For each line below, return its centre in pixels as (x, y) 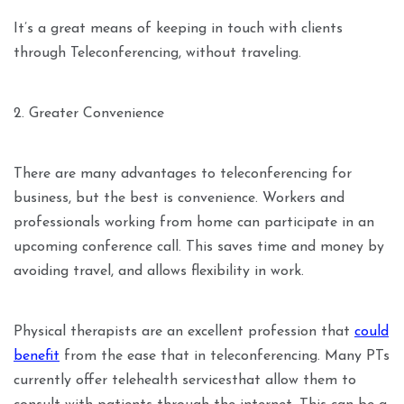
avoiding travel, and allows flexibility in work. (159, 272)
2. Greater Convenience (89, 114)
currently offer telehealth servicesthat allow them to (185, 381)
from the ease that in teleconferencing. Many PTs (225, 357)
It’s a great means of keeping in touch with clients (178, 29)
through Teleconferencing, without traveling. (157, 54)
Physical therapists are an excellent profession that (184, 332)
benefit (37, 357)
